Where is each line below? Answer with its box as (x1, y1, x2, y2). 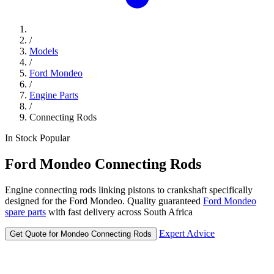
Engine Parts (29, 90, 78, 101)
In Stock (5, 133, 40, 144)
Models (29, 46, 58, 57)
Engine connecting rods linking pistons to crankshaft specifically (5, 184, 253, 195)
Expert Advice (159, 228, 215, 239)
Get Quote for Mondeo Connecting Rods (10, 229, 152, 239)
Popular (40, 133, 70, 144)
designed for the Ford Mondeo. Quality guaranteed (5, 195, 203, 206)
